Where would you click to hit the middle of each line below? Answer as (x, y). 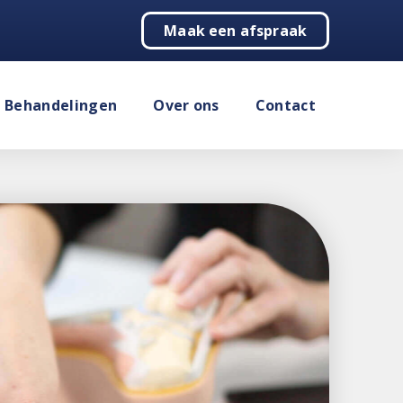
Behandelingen (61, 105)
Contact (285, 105)
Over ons (186, 105)
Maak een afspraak (235, 31)
